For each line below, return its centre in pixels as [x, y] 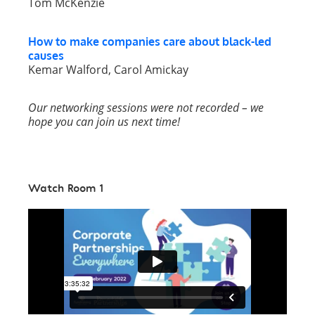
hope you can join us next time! [104, 122]
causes [46, 55]
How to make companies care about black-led [150, 41]
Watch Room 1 [66, 188]
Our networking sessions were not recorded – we [146, 108]
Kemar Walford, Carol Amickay [108, 69]
